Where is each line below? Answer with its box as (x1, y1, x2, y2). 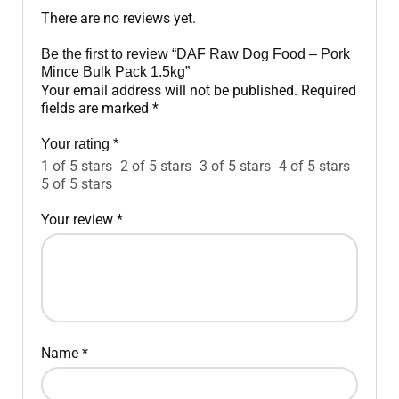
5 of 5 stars (41, 175, 112, 192)
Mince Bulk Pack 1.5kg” (41, 64, 190, 79)
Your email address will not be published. (41, 82, 297, 99)
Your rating (41, 136, 113, 151)
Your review (41, 211, 117, 228)
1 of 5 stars (41, 158, 112, 175)
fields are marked (41, 100, 152, 117)
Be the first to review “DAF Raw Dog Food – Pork (41, 46, 350, 61)
